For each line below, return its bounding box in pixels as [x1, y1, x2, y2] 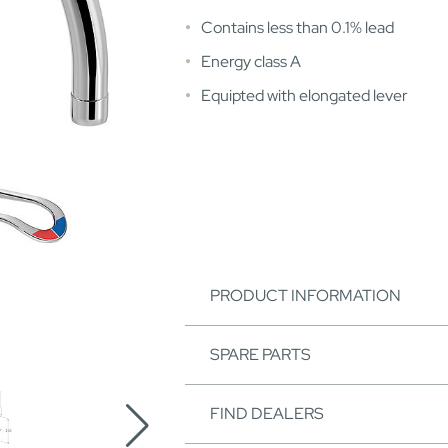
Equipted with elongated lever [201, 85, 408, 107]
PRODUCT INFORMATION [210, 285, 401, 307]
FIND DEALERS [210, 403, 324, 425]
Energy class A [201, 51, 301, 73]
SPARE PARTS [210, 344, 311, 366]
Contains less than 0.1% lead [201, 17, 394, 39]
